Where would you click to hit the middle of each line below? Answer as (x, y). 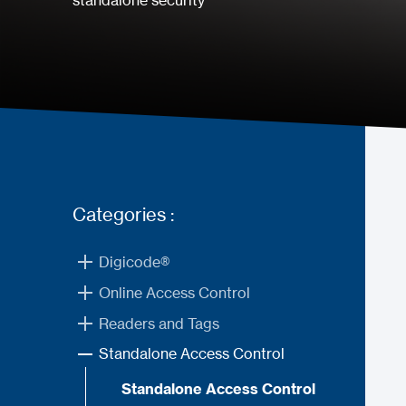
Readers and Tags (159, 323)
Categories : (123, 214)
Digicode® (134, 262)
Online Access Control (174, 292)
